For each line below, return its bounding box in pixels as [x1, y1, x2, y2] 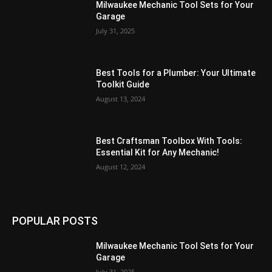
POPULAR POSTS [12, 214, 98, 228]
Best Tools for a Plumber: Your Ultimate [96, 68, 256, 78]
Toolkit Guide [96, 80, 150, 89]
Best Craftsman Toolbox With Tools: [96, 135, 243, 146]
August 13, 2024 [96, 94, 146, 103]
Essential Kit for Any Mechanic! [96, 147, 220, 157]
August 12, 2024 [96, 161, 146, 171]
